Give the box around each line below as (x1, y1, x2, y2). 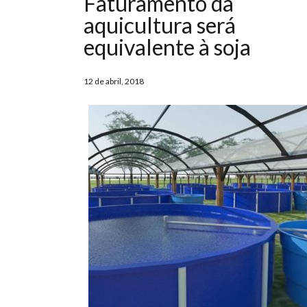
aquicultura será (84, 12, 236, 39)
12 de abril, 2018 (84, 76, 144, 87)
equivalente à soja (84, 34, 251, 61)
